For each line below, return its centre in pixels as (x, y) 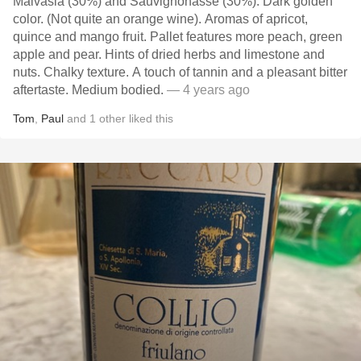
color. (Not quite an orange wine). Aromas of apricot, (30, 19)
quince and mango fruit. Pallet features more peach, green (81, 37)
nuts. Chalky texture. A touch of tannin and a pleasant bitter (28, 72)
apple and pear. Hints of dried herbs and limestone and (59, 54)
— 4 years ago (207, 90)
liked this (149, 118)
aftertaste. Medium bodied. (118, 90)
